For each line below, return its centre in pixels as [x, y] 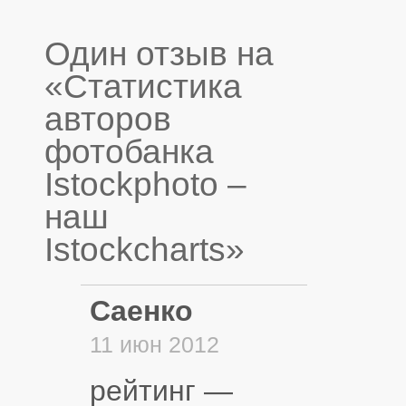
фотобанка [129, 151]
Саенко [141, 310]
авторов [108, 119]
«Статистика [143, 86]
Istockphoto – [145, 184]
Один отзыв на [159, 53]
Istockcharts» [145, 249]
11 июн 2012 [155, 344]
